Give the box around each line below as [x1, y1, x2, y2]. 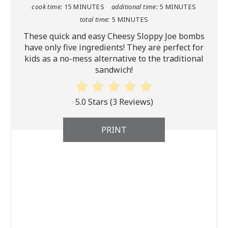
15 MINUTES [64, 3, 105, 12]
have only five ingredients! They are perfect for [24, 42, 204, 53]
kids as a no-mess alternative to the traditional [24, 53, 204, 65]
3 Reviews [112, 96, 151, 107]
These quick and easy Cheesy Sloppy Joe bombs [23, 31, 205, 42]
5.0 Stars [75, 96, 108, 107]
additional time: [111, 3, 158, 12]
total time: [79, 15, 110, 24]
